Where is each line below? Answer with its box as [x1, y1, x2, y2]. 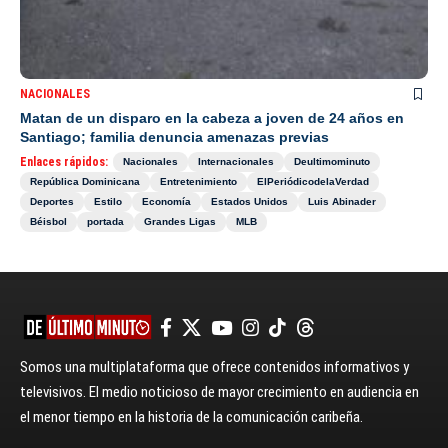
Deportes [30, 196, 74, 208]
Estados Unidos [211, 196, 288, 208]
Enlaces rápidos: [20, 155, 108, 170]
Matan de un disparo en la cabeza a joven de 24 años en [20, 110, 404, 127]
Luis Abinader [308, 196, 376, 208]
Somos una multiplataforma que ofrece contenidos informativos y [20, 358, 409, 377]
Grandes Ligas [144, 216, 216, 228]
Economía [142, 196, 191, 208]
